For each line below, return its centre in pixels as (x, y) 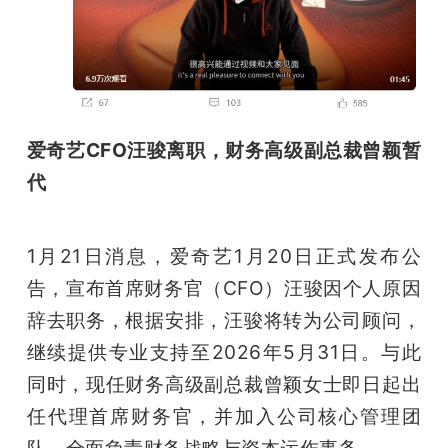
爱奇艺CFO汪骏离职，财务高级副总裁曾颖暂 (224, 150)
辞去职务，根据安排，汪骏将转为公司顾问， (224, 320)
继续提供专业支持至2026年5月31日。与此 (224, 352)
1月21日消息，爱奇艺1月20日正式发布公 (224, 256)
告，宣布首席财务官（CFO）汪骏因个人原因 (224, 288)
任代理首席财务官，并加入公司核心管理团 (224, 416)
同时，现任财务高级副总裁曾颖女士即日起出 (224, 384)
